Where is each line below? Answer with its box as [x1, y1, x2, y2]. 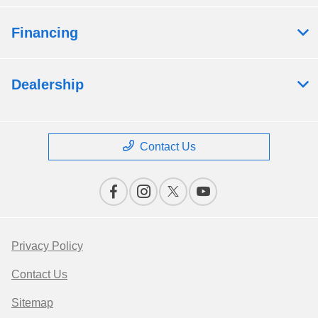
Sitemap [11, 297, 53, 309]
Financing [11, 25, 78, 41]
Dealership [11, 77, 84, 93]
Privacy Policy [11, 240, 83, 253]
